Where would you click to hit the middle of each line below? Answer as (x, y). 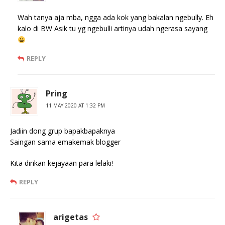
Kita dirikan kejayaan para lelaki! (62, 163)
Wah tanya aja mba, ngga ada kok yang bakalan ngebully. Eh (116, 18)
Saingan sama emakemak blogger (65, 142)
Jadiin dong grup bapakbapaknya (63, 131)
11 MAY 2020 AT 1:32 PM (75, 106)
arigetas (71, 217)
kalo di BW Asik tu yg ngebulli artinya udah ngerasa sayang (113, 29)
